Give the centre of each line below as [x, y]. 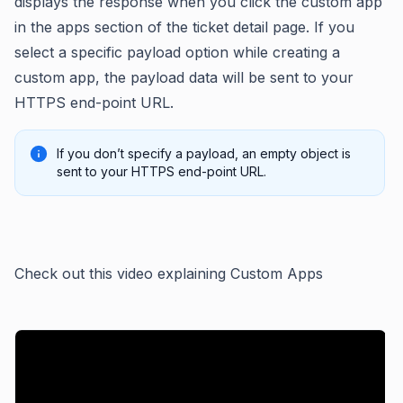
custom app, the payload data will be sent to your [184, 77]
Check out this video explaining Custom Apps [169, 273]
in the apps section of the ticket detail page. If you [184, 27]
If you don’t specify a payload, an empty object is [204, 153]
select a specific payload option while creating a [177, 52]
